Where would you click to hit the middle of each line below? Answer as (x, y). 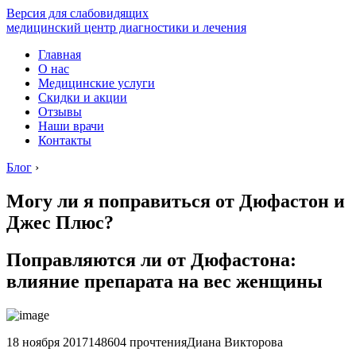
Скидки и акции (83, 97)
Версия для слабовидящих (77, 13)
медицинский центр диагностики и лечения (126, 27)
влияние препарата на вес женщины (164, 281)
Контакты (65, 140)
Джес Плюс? (60, 222)
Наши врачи (71, 126)
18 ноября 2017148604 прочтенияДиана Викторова (145, 342)
